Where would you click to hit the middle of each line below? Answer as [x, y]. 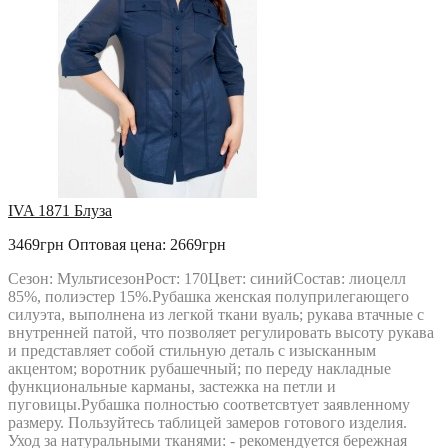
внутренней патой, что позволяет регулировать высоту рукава [221, 332]
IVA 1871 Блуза [60, 210]
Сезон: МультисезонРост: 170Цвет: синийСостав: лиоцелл [207, 278]
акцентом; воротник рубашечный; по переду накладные [199, 368]
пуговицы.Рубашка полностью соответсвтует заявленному [209, 404]
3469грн [38, 244]
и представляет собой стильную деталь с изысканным [192, 350]
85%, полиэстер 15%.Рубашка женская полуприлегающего [208, 296]
